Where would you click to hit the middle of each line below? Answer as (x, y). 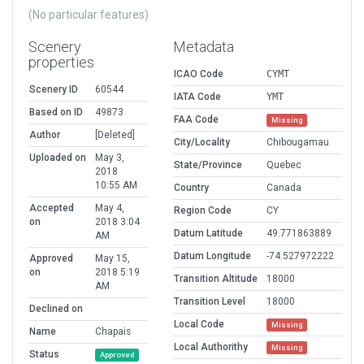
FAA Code (196, 120)
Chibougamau (298, 143)
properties (61, 63)
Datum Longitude (212, 256)
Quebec (284, 165)
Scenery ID (54, 90)
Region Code (203, 211)
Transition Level (210, 302)
